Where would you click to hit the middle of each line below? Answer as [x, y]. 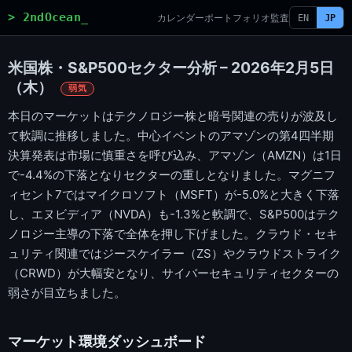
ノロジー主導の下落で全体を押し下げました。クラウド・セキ [173, 233]
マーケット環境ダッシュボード [107, 342]
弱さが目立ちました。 [67, 292]
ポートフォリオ [237, 18]
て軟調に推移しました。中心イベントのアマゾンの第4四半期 [171, 135]
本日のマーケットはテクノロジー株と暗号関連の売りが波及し [173, 115]
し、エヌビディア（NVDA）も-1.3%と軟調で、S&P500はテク [174, 214]
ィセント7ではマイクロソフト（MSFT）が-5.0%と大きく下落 [174, 194]
